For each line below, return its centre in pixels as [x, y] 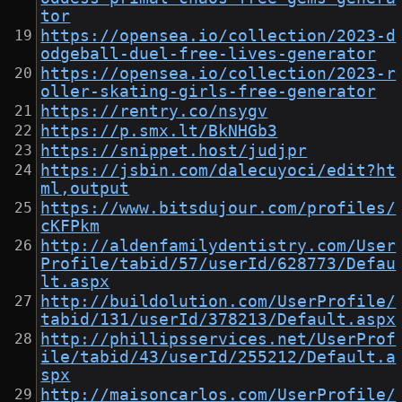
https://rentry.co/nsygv [154, 112]
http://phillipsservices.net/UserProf [218, 340]
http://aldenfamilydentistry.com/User [218, 246]
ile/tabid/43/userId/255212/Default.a [218, 358]
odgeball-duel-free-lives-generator [209, 54]
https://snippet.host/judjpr [174, 151]
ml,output [85, 189]
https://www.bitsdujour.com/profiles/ [218, 209]
